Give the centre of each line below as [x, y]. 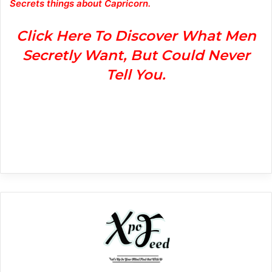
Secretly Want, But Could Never [136, 55]
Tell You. [136, 74]
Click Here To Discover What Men [136, 36]
